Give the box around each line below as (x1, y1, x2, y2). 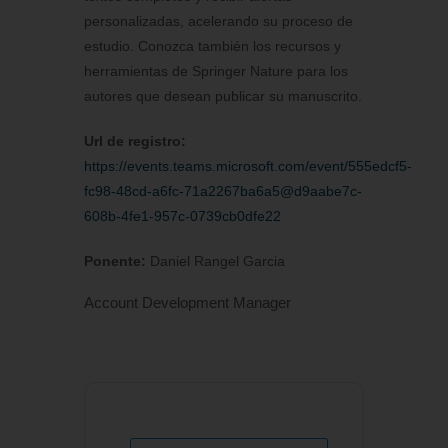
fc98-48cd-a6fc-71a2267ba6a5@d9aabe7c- (84, 183, 362, 200)
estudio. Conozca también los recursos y (84, 38, 341, 55)
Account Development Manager (84, 294, 291, 312)
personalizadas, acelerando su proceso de (84, 13, 353, 30)
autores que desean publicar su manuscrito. (84, 88, 362, 105)
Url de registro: (84, 133, 186, 150)
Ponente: (84, 253, 146, 270)
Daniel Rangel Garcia (150, 253, 285, 270)
